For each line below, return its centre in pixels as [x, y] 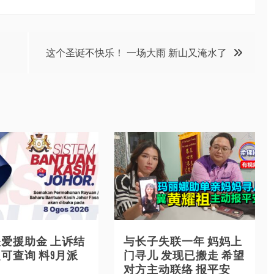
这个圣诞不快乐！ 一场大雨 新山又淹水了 [136, 52]
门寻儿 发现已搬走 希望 [184, 256]
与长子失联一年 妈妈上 [183, 242]
